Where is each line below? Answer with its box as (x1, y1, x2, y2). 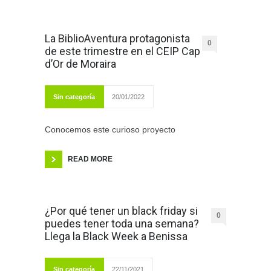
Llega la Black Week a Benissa (45, 230, 188, 243)
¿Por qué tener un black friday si (45, 204, 198, 218)
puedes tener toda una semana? (45, 217, 199, 230)
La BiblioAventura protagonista (45, 32, 190, 45)
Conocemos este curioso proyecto (45, 125, 175, 135)
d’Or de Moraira (45, 57, 116, 71)
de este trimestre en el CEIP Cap (45, 45, 200, 58)
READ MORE (68, 155, 113, 164)
